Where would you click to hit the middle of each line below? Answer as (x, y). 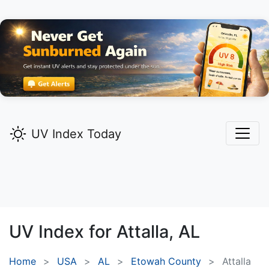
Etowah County (166, 261)
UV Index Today (76, 134)
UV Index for (63, 232)
